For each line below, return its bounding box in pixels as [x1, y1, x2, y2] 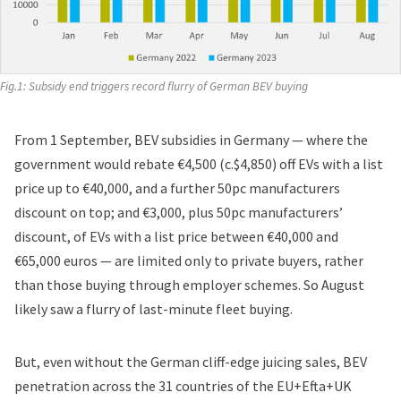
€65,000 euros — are [14, 251, 137, 269]
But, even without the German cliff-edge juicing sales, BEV [14, 352, 367, 371]
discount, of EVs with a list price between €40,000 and [14, 226, 338, 245]
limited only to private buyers [137, 251, 318, 269]
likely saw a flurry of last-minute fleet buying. [14, 299, 293, 318]
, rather [318, 251, 363, 269]
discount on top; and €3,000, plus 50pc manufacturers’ [14, 202, 343, 221]
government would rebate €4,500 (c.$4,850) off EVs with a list [14, 154, 383, 173]
